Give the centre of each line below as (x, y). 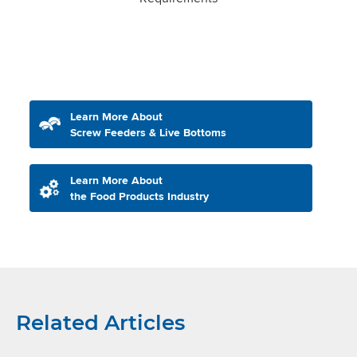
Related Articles (100, 322)
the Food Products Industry (139, 196)
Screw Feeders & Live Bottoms (148, 132)
